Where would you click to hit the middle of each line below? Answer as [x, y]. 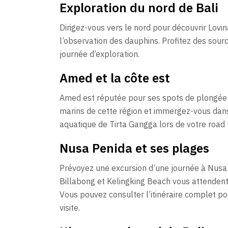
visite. [70, 207]
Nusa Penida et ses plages [134, 148]
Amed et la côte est [115, 78]
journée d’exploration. [99, 54]
